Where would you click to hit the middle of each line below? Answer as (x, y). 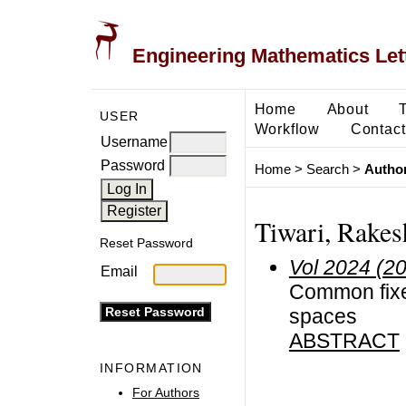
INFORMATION (151, 368)
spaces (323, 316)
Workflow (287, 128)
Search (327, 169)
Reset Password (146, 243)
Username (134, 141)
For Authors (166, 392)
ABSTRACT (344, 340)
